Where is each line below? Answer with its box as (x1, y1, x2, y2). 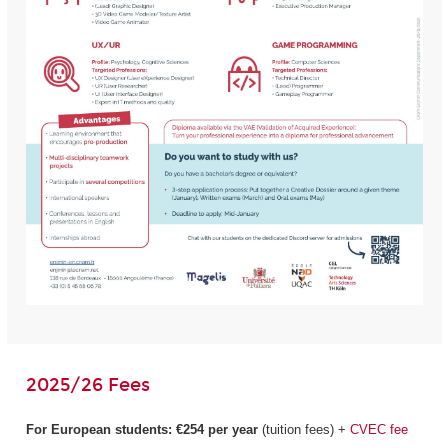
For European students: (25, 421, 172, 437)
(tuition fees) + (257, 421, 350, 437)
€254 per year (175, 421, 258, 437)
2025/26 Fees (25, 374, 150, 397)
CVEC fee (349, 421, 408, 437)
